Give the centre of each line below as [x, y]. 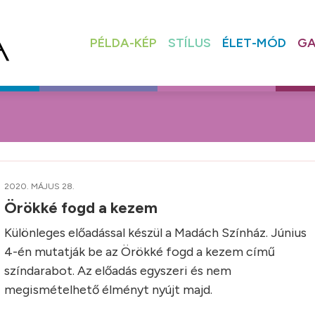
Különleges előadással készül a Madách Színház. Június [155, 233]
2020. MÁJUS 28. [39, 186]
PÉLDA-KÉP [123, 43]
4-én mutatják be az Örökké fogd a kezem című [140, 252]
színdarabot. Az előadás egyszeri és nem [118, 271]
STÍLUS [189, 43]
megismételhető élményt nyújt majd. [108, 290]
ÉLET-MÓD [254, 43]
